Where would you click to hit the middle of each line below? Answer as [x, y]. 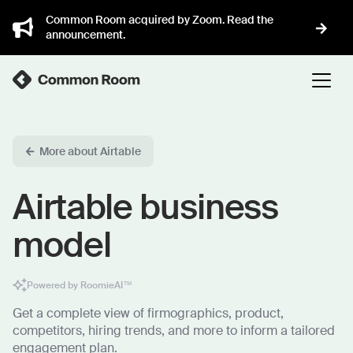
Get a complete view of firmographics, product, [148, 313]
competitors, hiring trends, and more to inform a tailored [174, 331]
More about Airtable [90, 151]
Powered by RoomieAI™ [80, 285]
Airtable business [146, 208]
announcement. [85, 35]
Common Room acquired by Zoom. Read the [160, 20]
